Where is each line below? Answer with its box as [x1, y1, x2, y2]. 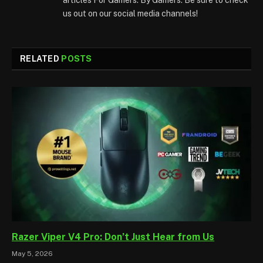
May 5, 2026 [12, 249, 53, 258]
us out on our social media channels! [63, 8, 198, 18]
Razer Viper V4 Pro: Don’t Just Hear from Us [12, 231, 214, 243]
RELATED [20, 53, 62, 63]
